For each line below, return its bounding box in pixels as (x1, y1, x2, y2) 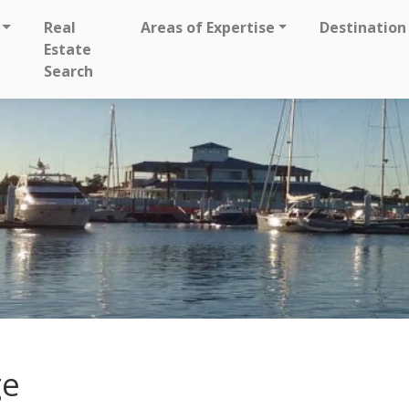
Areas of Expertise (140, 17, 275, 37)
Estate (43, 39, 91, 59)
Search (43, 61, 93, 81)
